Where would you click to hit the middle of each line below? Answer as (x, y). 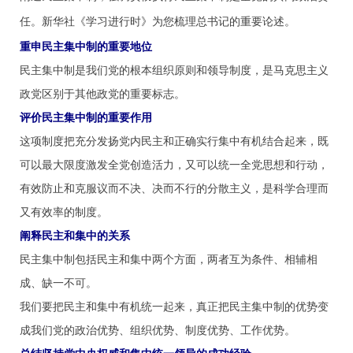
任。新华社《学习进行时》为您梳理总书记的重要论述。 (158, 22)
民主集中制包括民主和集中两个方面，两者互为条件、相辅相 (169, 258)
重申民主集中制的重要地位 (86, 46)
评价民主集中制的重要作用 (86, 117)
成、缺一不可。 (58, 282)
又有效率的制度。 (64, 211)
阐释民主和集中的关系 (75, 235)
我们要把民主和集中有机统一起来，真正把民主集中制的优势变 (174, 306)
